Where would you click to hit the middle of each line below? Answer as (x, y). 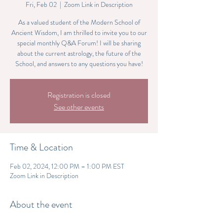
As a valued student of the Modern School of (79, 22)
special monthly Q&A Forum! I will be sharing (79, 43)
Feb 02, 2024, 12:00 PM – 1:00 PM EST (67, 166)
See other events (79, 107)
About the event (41, 204)
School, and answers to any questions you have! (79, 64)
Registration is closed (79, 95)
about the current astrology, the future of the (79, 53)
